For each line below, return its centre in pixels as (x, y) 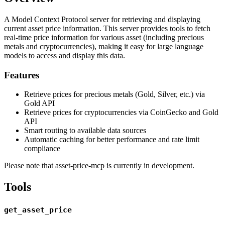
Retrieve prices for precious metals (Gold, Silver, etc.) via (115, 94)
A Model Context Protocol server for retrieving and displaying (102, 19)
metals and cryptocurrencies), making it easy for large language (104, 46)
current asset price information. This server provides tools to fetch (107, 28)
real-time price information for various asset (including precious (104, 37)
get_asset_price (38, 210)
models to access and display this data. (65, 55)
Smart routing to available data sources (85, 131)
